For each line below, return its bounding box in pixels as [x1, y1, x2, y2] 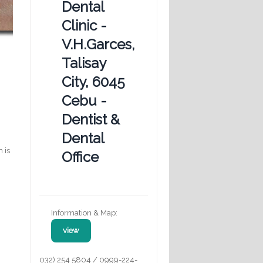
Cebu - [62, 92, 107, 109]
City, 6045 [62, 73, 125, 90]
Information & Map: [51, 208, 117, 217]
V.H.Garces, [62, 35, 135, 53]
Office [62, 148, 99, 166]
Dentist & [62, 110, 120, 128]
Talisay [62, 54, 106, 72]
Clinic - [62, 16, 107, 34]
